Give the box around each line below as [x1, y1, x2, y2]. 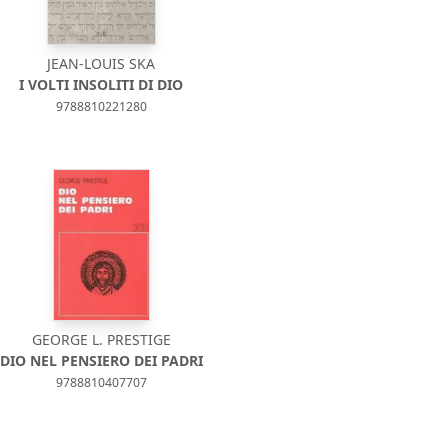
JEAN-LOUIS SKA [47, 54, 156, 73]
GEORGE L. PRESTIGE [31, 330, 171, 349]
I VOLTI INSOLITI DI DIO [19, 75, 184, 94]
